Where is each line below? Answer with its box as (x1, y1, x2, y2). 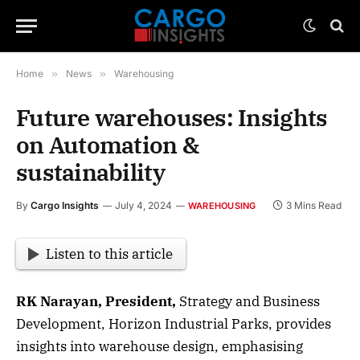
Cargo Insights (31, 199, 99, 211)
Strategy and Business (179, 292, 320, 311)
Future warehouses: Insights (16, 102, 328, 133)
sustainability (16, 157, 165, 187)
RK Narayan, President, (16, 292, 179, 311)
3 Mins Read (286, 199, 342, 211)
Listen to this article (46, 245, 174, 264)
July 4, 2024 (115, 199, 172, 211)
